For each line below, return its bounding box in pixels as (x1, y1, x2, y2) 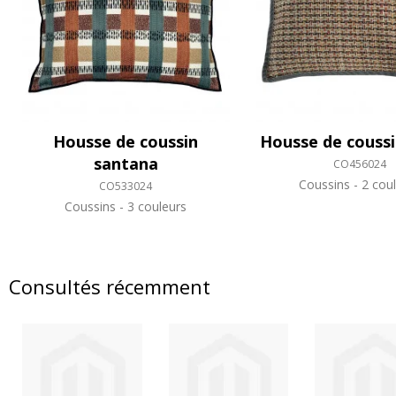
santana (93, 153, 158, 175)
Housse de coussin (53, 131, 199, 153)
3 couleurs (124, 198, 187, 216)
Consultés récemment (9, 273, 210, 301)
